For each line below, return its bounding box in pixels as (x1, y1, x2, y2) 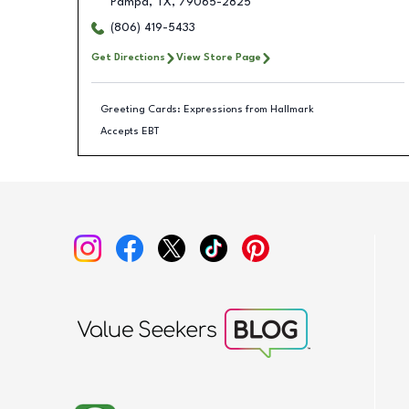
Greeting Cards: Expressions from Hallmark (100, 103, 314, 115)
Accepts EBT (100, 125, 160, 137)
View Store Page (175, 52, 261, 63)
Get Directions (90, 52, 165, 63)
